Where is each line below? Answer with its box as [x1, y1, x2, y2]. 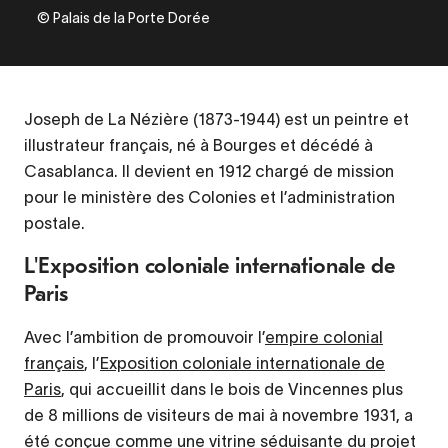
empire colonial [265, 327, 383, 346]
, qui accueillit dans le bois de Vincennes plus [61, 379, 403, 398]
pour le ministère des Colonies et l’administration [24, 187, 395, 206]
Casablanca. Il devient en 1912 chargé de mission [24, 161, 394, 180]
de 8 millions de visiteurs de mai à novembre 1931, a [24, 405, 413, 424]
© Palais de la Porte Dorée [36, 9, 210, 26]
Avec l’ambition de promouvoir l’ [24, 327, 265, 346]
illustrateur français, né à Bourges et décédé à [24, 135, 373, 154]
